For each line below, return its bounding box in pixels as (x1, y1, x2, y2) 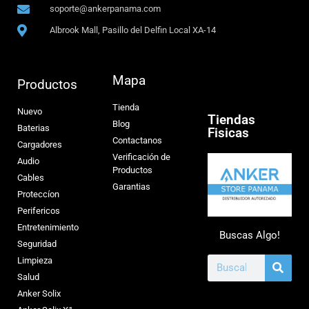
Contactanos (112, 135, 162, 146)
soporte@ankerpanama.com (49, 3, 161, 14)
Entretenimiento (17, 222, 79, 233)
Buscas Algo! (219, 228, 280, 241)
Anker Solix (17, 288, 61, 299)
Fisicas (207, 125, 249, 141)
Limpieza (17, 255, 52, 266)
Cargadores (17, 139, 62, 150)
